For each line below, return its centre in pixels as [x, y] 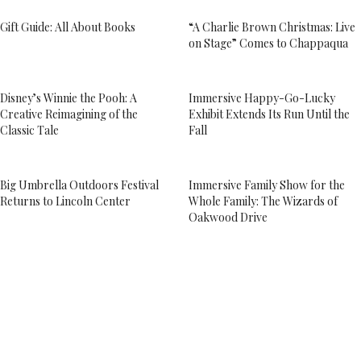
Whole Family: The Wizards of [263, 201]
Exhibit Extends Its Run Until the [269, 114]
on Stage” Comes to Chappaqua [268, 43]
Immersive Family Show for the [267, 185]
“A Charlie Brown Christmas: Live [272, 27]
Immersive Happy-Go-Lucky [262, 98]
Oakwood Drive [228, 217]
